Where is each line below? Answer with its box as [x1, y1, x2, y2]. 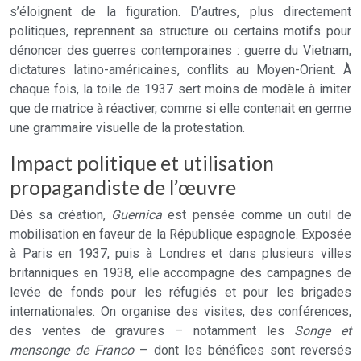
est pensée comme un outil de [162, 207, 352, 222]
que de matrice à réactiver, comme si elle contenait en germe [10, 101, 351, 116]
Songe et [294, 323, 351, 338]
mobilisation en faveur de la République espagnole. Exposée [10, 226, 351, 242]
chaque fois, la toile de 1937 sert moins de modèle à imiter [10, 81, 351, 97]
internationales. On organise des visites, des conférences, [10, 304, 351, 319]
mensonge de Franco [10, 342, 135, 358]
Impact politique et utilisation [10, 151, 274, 175]
